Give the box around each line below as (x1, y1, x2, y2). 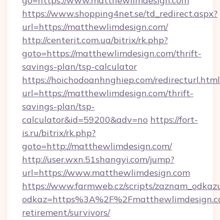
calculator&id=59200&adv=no (22, 114, 148, 125)
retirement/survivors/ (22, 207, 110, 218)
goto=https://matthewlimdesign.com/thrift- (22, 48, 201, 59)
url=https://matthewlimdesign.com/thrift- (22, 87, 193, 99)
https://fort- (150, 114, 198, 125)
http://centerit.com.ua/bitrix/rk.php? (22, 34, 168, 46)
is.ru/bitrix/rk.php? (22, 127, 96, 138)
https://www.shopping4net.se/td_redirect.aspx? (22, 8, 218, 19)
